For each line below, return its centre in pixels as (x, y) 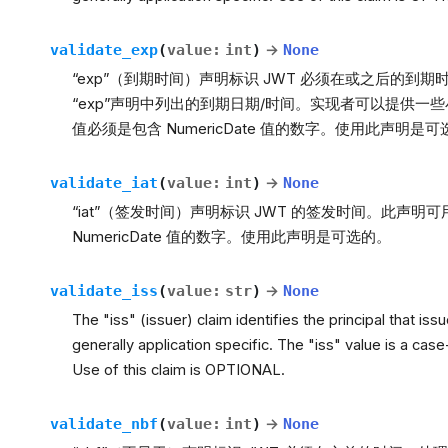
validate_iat (103, 183)
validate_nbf (103, 424)
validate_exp (103, 50)
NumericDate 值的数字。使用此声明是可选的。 (231, 237)
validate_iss (103, 291)
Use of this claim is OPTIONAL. (178, 370)
